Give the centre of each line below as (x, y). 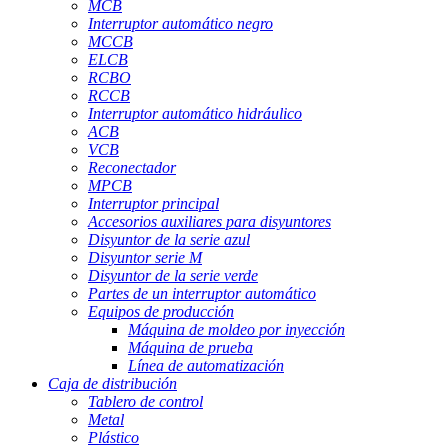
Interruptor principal (153, 204)
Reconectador (132, 168)
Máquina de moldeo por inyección (236, 330)
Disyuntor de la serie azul (169, 240)
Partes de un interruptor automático (202, 294)
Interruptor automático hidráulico (195, 114)
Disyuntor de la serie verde (173, 276)
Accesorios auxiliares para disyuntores (209, 222)
